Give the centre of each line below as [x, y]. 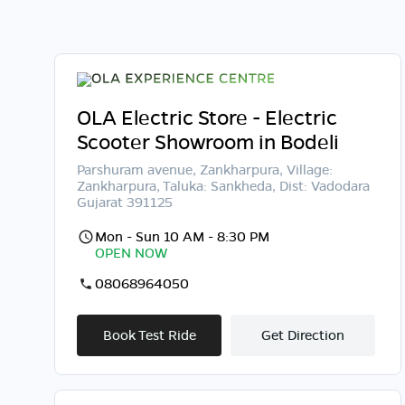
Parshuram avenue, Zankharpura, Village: [205, 169]
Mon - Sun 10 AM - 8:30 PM [182, 236]
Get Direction [303, 334]
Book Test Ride [149, 334]
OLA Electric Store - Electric [207, 117]
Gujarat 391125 [125, 202]
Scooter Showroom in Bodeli [208, 141]
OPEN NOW [131, 252]
